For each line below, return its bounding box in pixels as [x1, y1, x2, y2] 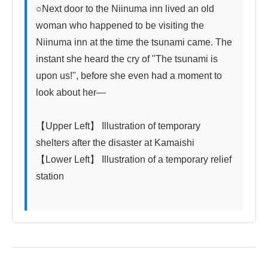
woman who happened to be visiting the [36, 20, 204, 31]
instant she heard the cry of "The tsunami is [36, 54, 218, 65]
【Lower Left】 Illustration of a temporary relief [36, 154, 232, 165]
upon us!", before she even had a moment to [36, 71, 222, 81]
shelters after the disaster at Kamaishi [36, 138, 194, 148]
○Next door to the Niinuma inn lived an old [36, 4, 214, 14]
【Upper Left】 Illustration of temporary [36, 121, 200, 132]
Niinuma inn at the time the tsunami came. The [36, 37, 232, 48]
